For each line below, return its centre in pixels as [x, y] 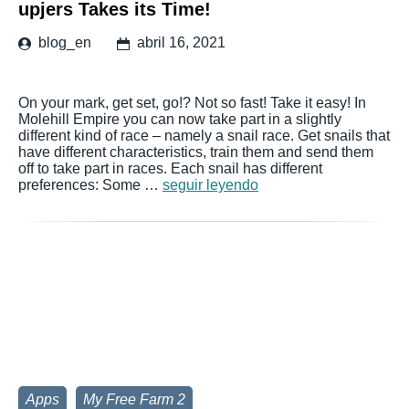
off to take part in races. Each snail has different [170, 168]
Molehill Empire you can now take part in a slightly [180, 119]
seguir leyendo [210, 185]
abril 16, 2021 [181, 42]
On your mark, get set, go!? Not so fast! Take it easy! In [192, 103]
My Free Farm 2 [134, 399]
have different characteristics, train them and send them [196, 152]
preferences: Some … [90, 185]
